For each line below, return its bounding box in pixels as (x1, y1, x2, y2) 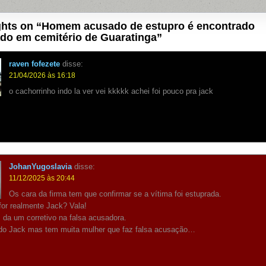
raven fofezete (9, 59, 61, 68)
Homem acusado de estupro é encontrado (41, 20, 255, 33)
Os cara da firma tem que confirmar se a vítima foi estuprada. (9, 189, 222, 199)
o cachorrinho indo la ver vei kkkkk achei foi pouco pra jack (9, 86, 214, 96)
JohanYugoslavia (9, 162, 72, 172)
